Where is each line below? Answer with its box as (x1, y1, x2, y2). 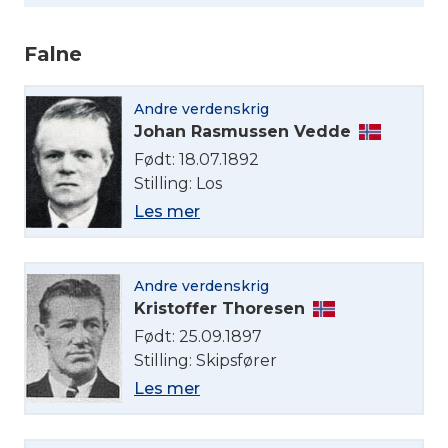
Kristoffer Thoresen (134, 299, 305, 319)
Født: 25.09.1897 (134, 327, 262, 347)
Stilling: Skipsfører (134, 351, 277, 371)
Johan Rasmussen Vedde (134, 122, 351, 142)
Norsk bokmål (50, 236, 166, 256)
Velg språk (24, 120, 114, 140)
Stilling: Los (134, 174, 222, 194)
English (50, 178, 109, 198)
